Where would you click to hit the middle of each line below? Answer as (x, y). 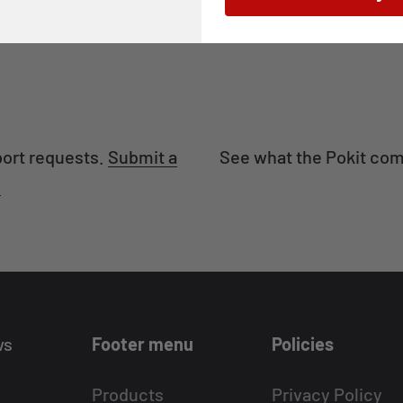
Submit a (142, 157)
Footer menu (143, 344)
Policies (302, 344)
